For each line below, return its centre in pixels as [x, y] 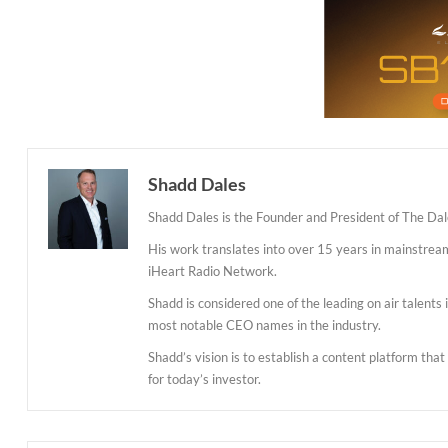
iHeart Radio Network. [212, 270]
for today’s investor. [204, 378]
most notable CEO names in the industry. [264, 324]
